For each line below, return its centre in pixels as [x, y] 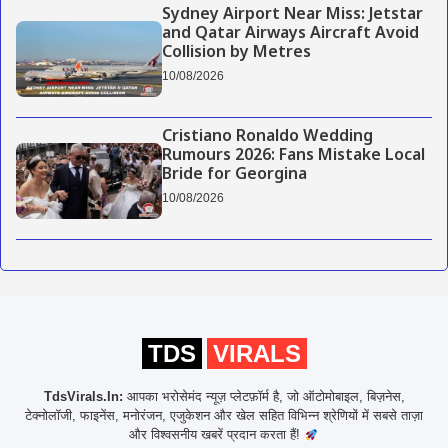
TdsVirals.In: [83, 397]
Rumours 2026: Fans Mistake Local [293, 157]
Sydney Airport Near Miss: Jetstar [292, 15]
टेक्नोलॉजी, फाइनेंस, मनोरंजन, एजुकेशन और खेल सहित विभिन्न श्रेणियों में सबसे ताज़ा [224, 416]
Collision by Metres [236, 53]
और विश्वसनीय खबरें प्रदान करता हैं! [217, 435]
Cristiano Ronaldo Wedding [267, 138]
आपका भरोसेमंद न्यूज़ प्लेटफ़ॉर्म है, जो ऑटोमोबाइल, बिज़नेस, [263, 397]
